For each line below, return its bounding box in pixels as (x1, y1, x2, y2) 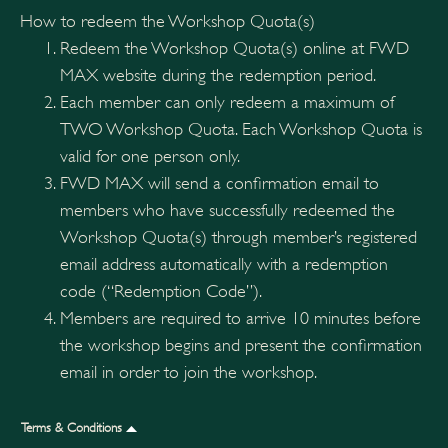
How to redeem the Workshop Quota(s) (20, 10, 315, 31)
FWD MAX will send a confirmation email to (60, 172, 379, 193)
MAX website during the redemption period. (60, 64, 376, 85)
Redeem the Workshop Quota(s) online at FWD (60, 37, 409, 58)
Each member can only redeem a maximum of (60, 91, 394, 112)
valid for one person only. (60, 145, 240, 166)
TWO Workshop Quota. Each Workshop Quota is (60, 118, 422, 139)
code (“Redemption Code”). (60, 280, 262, 301)
